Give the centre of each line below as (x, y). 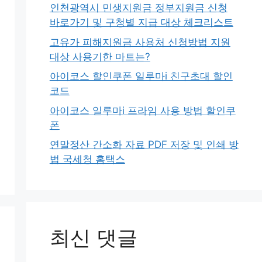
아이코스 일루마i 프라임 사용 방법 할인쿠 (142, 110)
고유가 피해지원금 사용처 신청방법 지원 (140, 42)
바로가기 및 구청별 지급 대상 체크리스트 (141, 22)
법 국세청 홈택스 (87, 159)
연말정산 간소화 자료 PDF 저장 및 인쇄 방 (144, 144)
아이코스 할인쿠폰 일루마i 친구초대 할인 (141, 76)
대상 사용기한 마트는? (100, 56)
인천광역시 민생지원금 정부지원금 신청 (138, 8)
